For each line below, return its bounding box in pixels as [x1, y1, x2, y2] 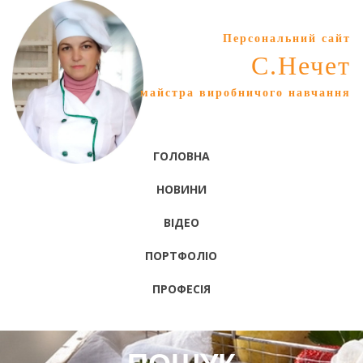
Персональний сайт [223, 32, 351, 44]
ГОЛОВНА [153, 148, 210, 164]
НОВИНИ [156, 181, 207, 197]
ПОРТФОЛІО [145, 248, 218, 263]
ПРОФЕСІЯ [152, 281, 211, 297]
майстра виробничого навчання [140, 87, 351, 98]
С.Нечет [251, 53, 351, 79]
